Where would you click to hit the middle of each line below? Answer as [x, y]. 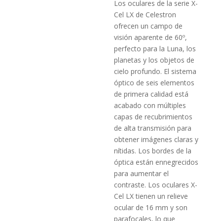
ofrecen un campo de [148, 26]
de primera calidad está [151, 94]
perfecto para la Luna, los [155, 49]
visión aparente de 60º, [151, 37]
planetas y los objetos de [154, 60]
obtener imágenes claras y [156, 140]
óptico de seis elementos [154, 83]
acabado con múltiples [150, 106]
